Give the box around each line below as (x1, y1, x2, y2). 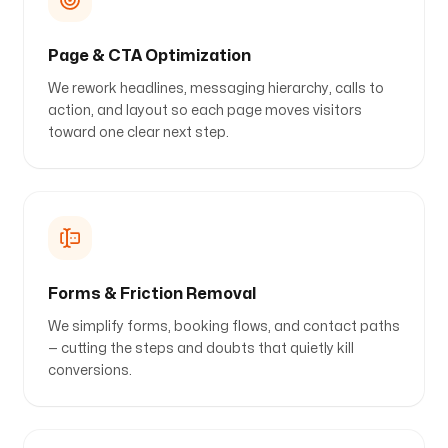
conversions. (48, 364, 132, 377)
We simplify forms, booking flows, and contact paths (48, 320, 400, 333)
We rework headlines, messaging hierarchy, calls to (48, 82, 384, 95)
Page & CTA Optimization (48, 48, 251, 64)
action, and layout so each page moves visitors (48, 104, 362, 117)
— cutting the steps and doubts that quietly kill (48, 342, 354, 355)
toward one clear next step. (48, 126, 229, 139)
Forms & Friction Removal (48, 286, 256, 302)
